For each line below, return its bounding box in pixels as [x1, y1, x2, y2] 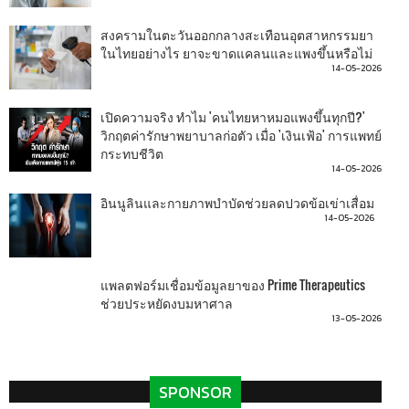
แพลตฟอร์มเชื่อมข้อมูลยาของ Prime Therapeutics [100, 275, 365, 294]
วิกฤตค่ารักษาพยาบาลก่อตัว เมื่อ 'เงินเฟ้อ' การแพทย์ [100, 125, 382, 144]
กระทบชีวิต [100, 143, 163, 163]
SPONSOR [159, 380, 232, 404]
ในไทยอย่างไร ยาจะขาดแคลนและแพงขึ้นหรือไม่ [100, 43, 372, 62]
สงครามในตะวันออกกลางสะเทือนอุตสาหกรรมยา [100, 25, 373, 44]
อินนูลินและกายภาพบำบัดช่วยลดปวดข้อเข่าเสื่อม [100, 193, 374, 212]
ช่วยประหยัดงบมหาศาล [100, 293, 233, 312]
